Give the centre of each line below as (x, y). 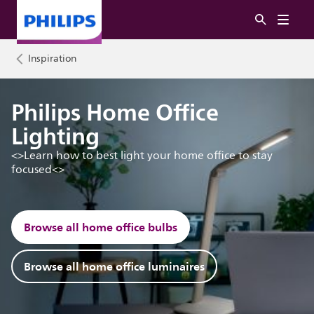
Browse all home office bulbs (101, 227)
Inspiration (52, 59)
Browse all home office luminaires (115, 266)
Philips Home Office (115, 112)
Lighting (56, 136)
